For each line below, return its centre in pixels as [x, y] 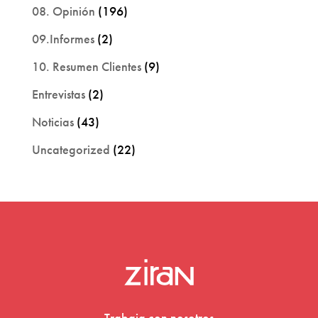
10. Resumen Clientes [86, 66]
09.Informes [63, 38]
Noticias [53, 121]
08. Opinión [63, 11]
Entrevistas [58, 94]
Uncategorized [71, 149]
